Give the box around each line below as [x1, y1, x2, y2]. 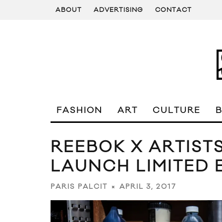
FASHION [56, 105, 103, 116]
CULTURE [153, 105, 201, 116]
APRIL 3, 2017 [119, 182, 176, 192]
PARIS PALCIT [51, 182, 108, 192]
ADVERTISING [94, 6, 143, 14]
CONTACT [155, 6, 192, 14]
